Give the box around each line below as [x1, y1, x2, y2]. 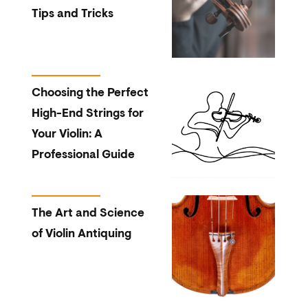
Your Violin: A [31, 129, 102, 140]
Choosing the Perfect [31, 87, 148, 99]
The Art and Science [31, 208, 144, 219]
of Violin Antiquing [31, 228, 131, 240]
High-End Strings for [31, 108, 144, 120]
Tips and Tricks [31, 8, 113, 20]
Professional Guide [31, 149, 135, 161]
